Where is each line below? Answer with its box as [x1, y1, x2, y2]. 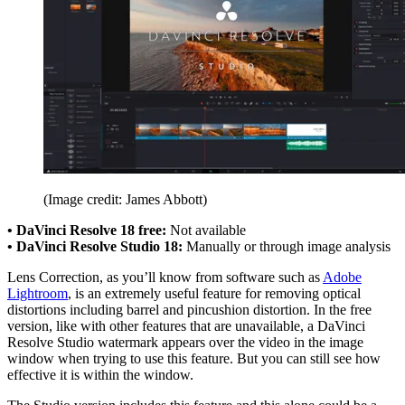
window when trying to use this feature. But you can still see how [7, 350, 381, 366]
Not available [166, 221, 246, 238]
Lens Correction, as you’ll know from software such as [7, 268, 323, 285]
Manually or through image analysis [183, 238, 391, 254]
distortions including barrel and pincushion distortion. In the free [7, 301, 372, 317]
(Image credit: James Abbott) [43, 191, 207, 207]
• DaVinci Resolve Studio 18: [7, 238, 183, 254]
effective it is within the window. [7, 366, 193, 382]
